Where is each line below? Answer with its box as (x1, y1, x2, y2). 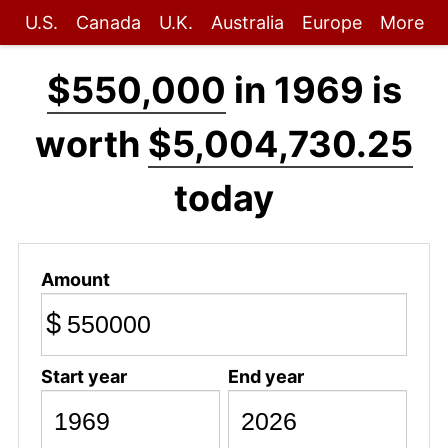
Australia (210, 12, 284, 33)
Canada (75, 12, 141, 33)
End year (227, 365, 304, 387)
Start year (40, 365, 127, 387)
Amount (40, 268, 110, 290)
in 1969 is (225, 68, 402, 112)
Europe (301, 12, 362, 33)
